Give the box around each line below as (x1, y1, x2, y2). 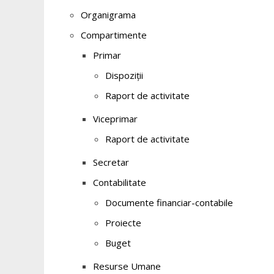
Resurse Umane (93, 260, 161, 272)
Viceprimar (93, 113, 138, 125)
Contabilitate (93, 176, 146, 188)
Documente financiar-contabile (105, 196, 233, 209)
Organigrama (81, 9, 136, 21)
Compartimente (81, 29, 147, 41)
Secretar (93, 156, 129, 168)
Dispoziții (105, 69, 143, 81)
